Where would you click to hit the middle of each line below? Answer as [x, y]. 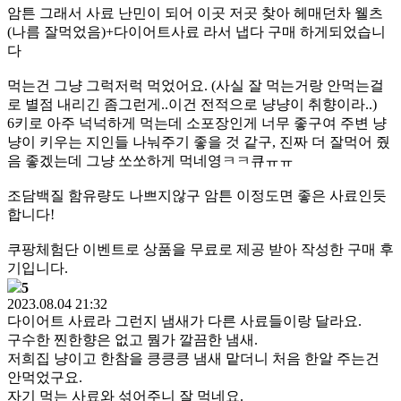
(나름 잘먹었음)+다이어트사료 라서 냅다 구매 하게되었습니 [196, 32]
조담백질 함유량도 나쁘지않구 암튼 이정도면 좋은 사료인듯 [197, 196]
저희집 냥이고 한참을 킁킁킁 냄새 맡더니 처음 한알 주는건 [193, 358]
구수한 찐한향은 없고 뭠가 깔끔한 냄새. [132, 340]
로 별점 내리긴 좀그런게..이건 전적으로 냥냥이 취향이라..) [192, 104]
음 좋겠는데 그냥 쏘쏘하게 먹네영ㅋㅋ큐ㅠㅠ [150, 161]
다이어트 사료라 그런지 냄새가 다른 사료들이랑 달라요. [184, 321]
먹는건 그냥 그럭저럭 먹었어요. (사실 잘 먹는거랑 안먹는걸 [196, 85]
